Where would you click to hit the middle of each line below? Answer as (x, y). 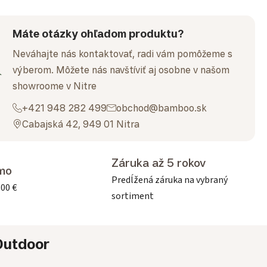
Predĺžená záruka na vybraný (170, 180)
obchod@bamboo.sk (162, 108)
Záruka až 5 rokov (159, 162)
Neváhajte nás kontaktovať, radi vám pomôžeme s (123, 53)
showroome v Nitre (55, 86)
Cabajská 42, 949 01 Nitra (81, 124)
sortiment (133, 196)
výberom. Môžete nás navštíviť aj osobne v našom (121, 69)
